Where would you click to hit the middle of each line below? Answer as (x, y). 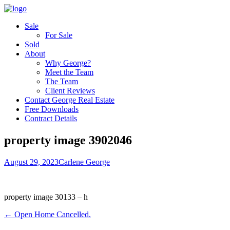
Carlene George (84, 162)
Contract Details (51, 118)
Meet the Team (69, 72)
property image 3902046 (68, 140)
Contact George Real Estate (70, 100)
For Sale (59, 35)
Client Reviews (70, 91)
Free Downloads (52, 109)
